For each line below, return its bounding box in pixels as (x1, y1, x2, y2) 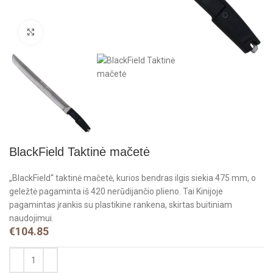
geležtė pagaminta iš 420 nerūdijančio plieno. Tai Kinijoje (9, 186, 224, 197)
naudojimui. (9, 213, 54, 224)
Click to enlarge (43, 27, 103, 37)
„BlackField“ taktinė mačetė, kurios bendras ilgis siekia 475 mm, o (9, 173, 257, 183)
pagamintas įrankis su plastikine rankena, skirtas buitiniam (9, 200, 233, 210)
